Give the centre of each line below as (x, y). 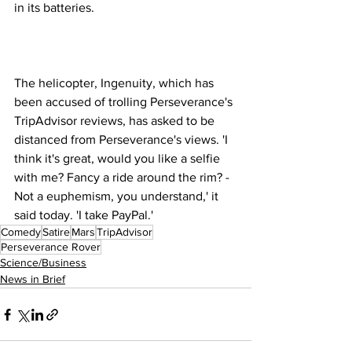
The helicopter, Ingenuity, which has (115, 83)
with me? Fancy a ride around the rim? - (123, 177)
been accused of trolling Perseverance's (125, 102)
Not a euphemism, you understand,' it (118, 196)
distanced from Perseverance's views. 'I (123, 139)
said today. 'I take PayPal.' (84, 215)
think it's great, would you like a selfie (119, 158)
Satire (56, 232)
